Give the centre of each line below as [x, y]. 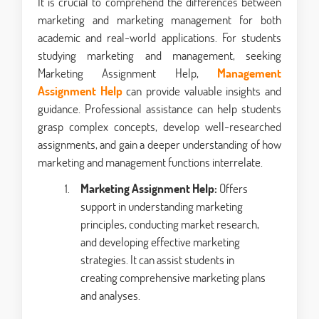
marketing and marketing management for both [159, 20]
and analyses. [110, 296]
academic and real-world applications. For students [159, 38]
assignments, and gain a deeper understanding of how [159, 145]
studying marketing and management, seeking [159, 56]
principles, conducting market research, [170, 224]
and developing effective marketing [160, 242]
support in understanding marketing [162, 206]
